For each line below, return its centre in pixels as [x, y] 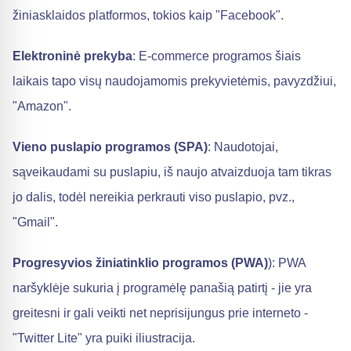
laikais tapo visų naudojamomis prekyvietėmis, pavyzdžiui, [174, 81]
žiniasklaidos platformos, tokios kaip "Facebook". [148, 15]
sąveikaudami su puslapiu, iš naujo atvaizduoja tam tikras [172, 172]
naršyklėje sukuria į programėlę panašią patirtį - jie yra [162, 288]
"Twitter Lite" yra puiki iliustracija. [104, 338]
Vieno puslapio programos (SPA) [110, 147]
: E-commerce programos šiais [217, 56]
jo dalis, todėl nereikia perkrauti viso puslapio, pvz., [154, 197]
